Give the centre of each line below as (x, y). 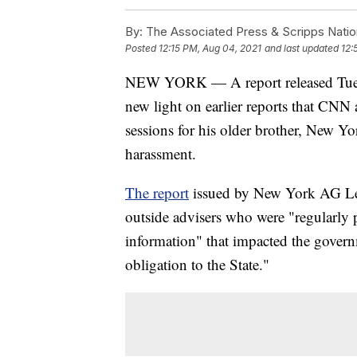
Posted (142, 48)
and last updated (302, 48)
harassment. (161, 153)
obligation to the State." (197, 264)
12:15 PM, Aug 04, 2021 (210, 48)
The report (157, 192)
